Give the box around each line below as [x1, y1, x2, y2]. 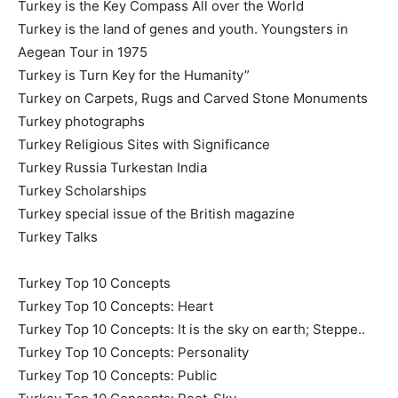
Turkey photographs [18, 112, 145, 130]
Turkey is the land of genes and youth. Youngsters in [18, 20, 348, 37]
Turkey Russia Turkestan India [18, 158, 207, 176]
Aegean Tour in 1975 [18, 43, 147, 60]
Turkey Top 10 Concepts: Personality [18, 343, 249, 361]
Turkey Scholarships [18, 181, 147, 199]
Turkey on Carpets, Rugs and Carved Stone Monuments [18, 89, 368, 107]
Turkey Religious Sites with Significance [18, 135, 270, 153]
